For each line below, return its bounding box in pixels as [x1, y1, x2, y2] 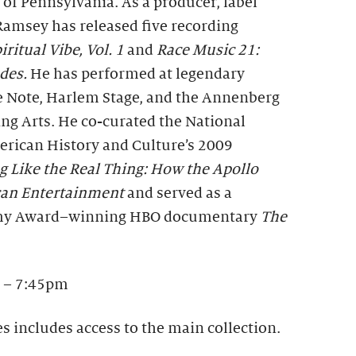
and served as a [124, 185, 232, 202]
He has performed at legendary [30, 66, 245, 83]
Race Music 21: [157, 42, 259, 59]
